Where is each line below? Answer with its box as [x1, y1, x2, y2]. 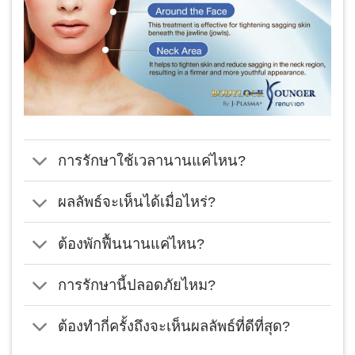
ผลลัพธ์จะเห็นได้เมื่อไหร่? [57, 193, 216, 211]
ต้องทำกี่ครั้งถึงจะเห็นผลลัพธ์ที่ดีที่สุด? [57, 317, 290, 334]
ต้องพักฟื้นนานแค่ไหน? [57, 235, 204, 252]
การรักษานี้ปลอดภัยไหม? [57, 276, 216, 293]
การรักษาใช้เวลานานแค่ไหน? [57, 152, 246, 170]
